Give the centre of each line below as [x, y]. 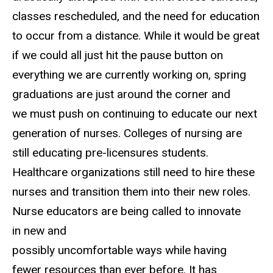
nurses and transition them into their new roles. [131, 191]
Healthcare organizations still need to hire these [133, 172]
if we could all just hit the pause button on [118, 55]
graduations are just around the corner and [121, 94]
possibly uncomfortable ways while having [119, 250]
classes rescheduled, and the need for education [136, 16]
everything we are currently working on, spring [129, 74]
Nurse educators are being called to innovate [126, 211]
